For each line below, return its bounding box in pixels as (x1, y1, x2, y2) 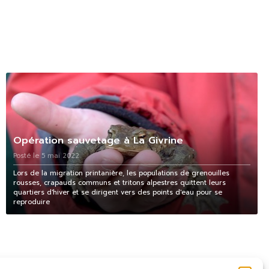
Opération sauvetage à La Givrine (13, 132, 183, 148)
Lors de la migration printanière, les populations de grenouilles (13, 168, 229, 178)
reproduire (13, 196, 50, 207)
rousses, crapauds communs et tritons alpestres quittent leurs (13, 177, 226, 188)
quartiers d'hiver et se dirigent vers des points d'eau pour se (13, 187, 222, 198)
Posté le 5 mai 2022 (13, 150, 79, 161)
